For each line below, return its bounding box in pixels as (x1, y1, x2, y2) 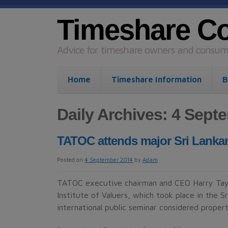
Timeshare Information (111, 75, 202, 84)
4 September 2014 (84, 156, 133, 163)
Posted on (57, 156, 83, 163)
